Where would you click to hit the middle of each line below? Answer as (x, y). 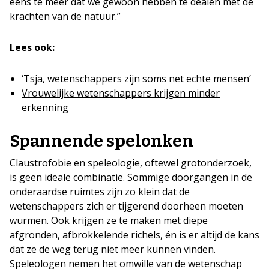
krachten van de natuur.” (65, 16)
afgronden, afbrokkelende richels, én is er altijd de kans (134, 234)
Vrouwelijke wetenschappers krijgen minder (121, 93)
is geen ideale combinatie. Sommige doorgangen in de (131, 177)
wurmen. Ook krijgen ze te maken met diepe (109, 220)
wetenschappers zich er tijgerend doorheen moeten (126, 206)
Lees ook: (32, 47)
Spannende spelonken (101, 141)
